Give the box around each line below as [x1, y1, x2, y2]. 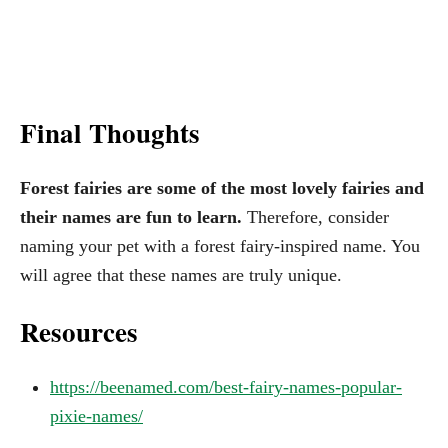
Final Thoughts [20, 112, 200, 152]
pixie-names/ [50, 405, 143, 426]
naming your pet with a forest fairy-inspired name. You [20, 235, 420, 256]
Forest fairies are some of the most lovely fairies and [20, 177, 424, 198]
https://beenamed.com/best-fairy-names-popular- [50, 376, 402, 397]
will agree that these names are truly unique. [20, 264, 342, 285]
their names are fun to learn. [20, 206, 242, 227]
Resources [20, 311, 138, 351]
